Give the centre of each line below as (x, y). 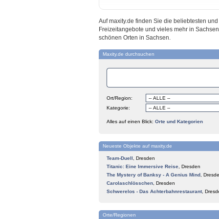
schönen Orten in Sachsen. (135, 38)
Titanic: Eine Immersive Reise (142, 166)
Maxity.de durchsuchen (129, 54)
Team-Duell (120, 158)
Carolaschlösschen (130, 183)
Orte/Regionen (119, 215)
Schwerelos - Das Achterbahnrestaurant (154, 191)
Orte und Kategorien (179, 121)
